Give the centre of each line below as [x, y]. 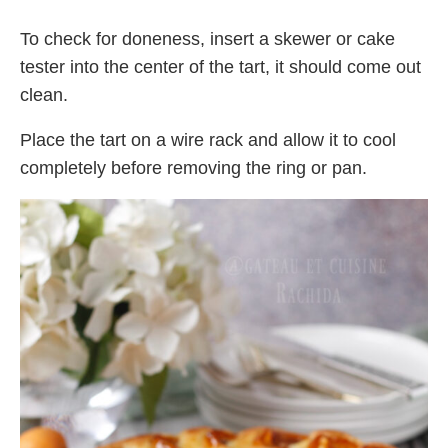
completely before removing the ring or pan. [193, 167]
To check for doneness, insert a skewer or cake [207, 38]
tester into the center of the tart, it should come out [220, 66]
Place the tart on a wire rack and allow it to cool [208, 139]
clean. [44, 94]
